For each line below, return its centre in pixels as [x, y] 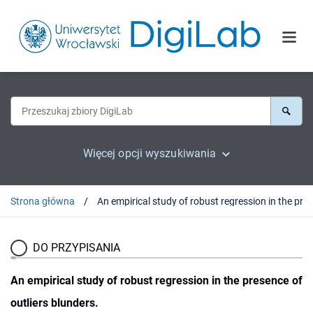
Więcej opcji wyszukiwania [150, 153]
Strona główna [43, 201]
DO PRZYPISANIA [77, 247]
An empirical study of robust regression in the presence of [156, 280]
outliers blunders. [54, 303]
